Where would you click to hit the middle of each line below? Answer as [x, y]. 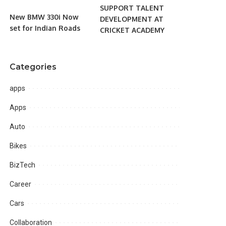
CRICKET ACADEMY [132, 30]
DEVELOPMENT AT [131, 19]
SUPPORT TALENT [132, 8]
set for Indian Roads [45, 28]
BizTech [23, 165]
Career [21, 184]
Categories [33, 67]
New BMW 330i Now [44, 17]
